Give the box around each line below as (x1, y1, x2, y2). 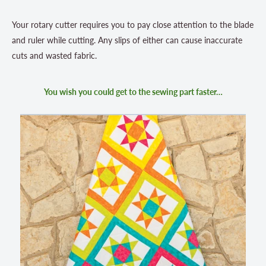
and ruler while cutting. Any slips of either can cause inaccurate (12, 34, 242, 45)
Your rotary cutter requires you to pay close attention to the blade (12, 19, 254, 30)
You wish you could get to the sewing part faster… (43, 87, 223, 97)
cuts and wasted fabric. (12, 50, 97, 61)
